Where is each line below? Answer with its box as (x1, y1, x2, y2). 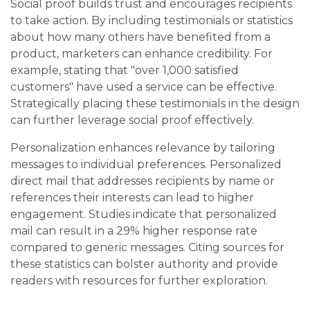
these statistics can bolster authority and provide (10, 257, 278, 271)
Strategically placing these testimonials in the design (10, 97, 300, 111)
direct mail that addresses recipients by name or (10, 174, 275, 188)
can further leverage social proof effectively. (10, 113, 254, 127)
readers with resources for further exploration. (10, 274, 268, 288)
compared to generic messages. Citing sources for (10, 241, 284, 255)
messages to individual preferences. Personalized (10, 158, 282, 172)
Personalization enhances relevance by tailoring (10, 141, 275, 155)
